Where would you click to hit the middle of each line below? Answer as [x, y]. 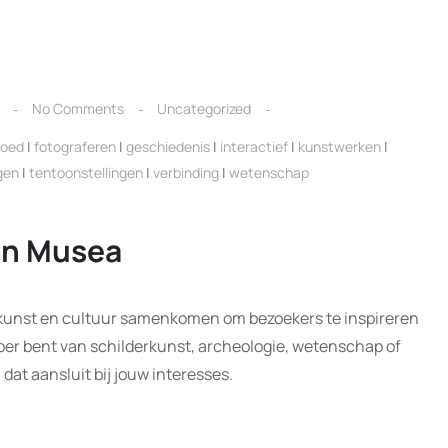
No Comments [78, 108]
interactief [254, 146]
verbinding [186, 172]
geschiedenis [168, 146]
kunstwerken [339, 146]
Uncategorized [204, 108]
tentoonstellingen [86, 172]
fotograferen [75, 146]
